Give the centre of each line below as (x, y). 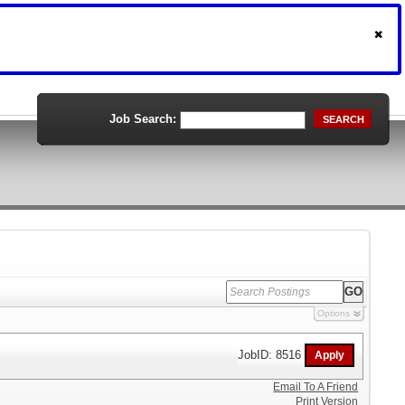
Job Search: (143, 119)
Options (333, 313)
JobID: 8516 (272, 354)
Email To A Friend (316, 387)
